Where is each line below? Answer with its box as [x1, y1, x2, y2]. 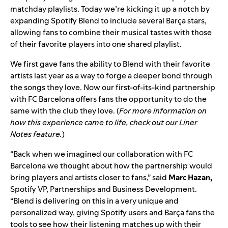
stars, [187, 15, 207, 26]
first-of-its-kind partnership [116, 81, 215, 93]
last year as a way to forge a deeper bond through [33, 70, 212, 81]
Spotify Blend [51, 15, 99, 26]
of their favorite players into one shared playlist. [10, 38, 182, 49]
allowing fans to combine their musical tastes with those [10, 26, 212, 38]
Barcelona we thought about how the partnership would [10, 160, 212, 171]
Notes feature [10, 128, 60, 139]
